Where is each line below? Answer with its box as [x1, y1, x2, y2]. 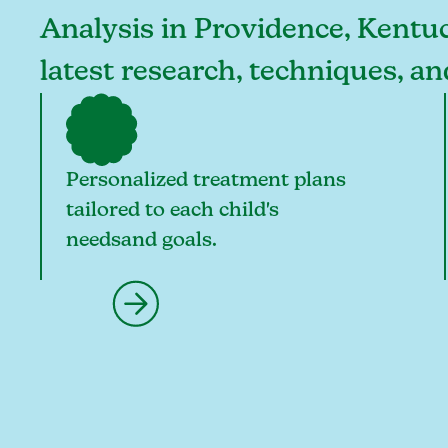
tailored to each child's [65, 199, 279, 221]
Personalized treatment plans [65, 169, 346, 191]
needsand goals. [65, 229, 217, 251]
